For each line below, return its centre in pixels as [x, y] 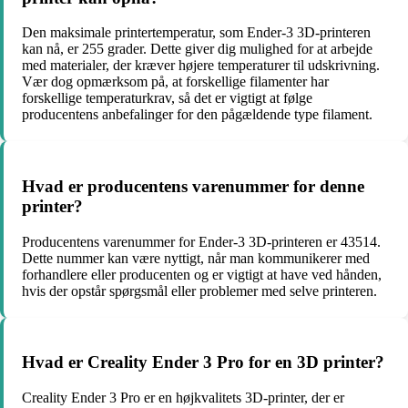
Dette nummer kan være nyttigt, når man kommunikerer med [196, 258]
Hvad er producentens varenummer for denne [193, 186]
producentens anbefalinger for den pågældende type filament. [197, 115]
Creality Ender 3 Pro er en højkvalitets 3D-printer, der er [183, 398]
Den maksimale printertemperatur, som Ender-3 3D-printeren [196, 33]
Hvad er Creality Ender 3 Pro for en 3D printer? [203, 362]
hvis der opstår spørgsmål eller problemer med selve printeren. [199, 291]
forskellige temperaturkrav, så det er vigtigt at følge [167, 98]
